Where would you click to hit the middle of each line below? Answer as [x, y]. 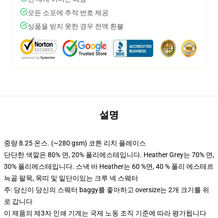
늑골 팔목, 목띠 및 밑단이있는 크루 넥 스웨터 [71, 178]
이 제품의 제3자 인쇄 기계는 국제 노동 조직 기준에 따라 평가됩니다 [105, 213]
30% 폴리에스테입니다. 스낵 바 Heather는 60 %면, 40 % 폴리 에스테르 [109, 166]
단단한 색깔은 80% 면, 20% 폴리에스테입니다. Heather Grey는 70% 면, [109, 155]
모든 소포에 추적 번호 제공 [68, 13]
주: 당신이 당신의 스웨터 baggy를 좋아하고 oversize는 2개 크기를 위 [107, 190]
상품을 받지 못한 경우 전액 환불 [76, 26]
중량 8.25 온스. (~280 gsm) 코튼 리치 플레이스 [75, 143]
